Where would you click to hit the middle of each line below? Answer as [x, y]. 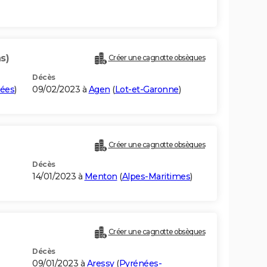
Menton [101, 177]
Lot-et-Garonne [147, 90]
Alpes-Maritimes [156, 177]
